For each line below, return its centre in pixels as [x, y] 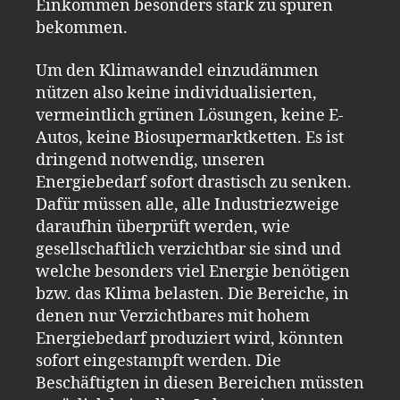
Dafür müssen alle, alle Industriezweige [187, 204]
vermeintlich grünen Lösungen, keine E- [190, 115]
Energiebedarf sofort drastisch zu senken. [194, 182]
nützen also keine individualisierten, [176, 93]
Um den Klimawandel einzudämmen [177, 71]
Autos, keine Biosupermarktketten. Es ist [190, 137]
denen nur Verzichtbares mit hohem [173, 316]
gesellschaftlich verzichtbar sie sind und [188, 249]
